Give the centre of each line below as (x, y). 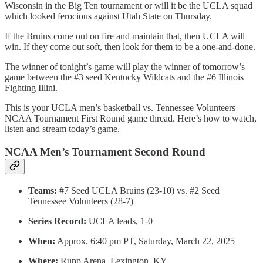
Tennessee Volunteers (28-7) (81, 201)
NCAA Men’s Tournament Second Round (105, 152)
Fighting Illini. (31, 88)
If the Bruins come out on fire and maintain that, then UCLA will (125, 36)
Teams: (43, 190)
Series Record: (58, 221)
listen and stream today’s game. (62, 129)
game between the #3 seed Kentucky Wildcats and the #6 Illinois (124, 77)
